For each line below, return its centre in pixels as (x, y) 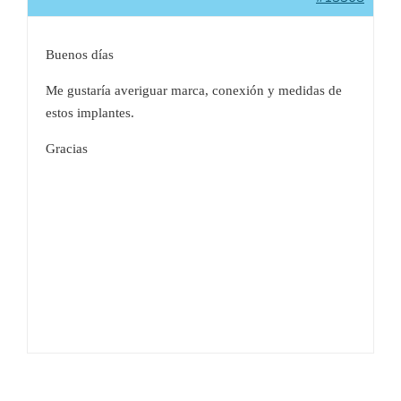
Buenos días (80, 54)
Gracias (67, 148)
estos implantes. (90, 112)
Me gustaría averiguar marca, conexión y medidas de (194, 90)
